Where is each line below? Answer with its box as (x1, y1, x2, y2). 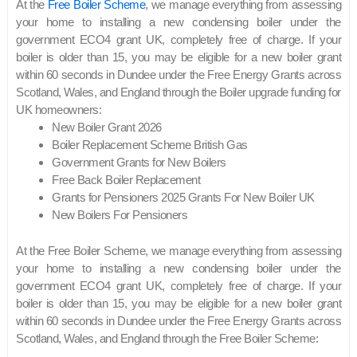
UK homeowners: (16, 103, 101, 117)
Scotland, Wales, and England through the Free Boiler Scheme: (16, 331, 318, 345)
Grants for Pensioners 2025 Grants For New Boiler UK (52, 190, 315, 205)
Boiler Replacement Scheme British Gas (52, 138, 248, 152)
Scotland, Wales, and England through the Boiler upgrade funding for (16, 85, 341, 100)
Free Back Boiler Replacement (52, 173, 200, 187)
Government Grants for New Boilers (52, 155, 226, 170)
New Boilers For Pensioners (52, 208, 187, 222)
